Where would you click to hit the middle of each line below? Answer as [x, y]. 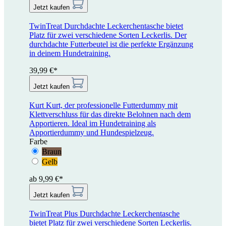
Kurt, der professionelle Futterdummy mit [112, 105]
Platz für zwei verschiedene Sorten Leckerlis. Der [108, 35]
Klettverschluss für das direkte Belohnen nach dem [110, 115]
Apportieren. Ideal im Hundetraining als [93, 124]
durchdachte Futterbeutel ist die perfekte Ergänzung [111, 44]
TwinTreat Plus [53, 214]
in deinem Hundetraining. [70, 53]
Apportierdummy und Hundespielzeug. [92, 133]
